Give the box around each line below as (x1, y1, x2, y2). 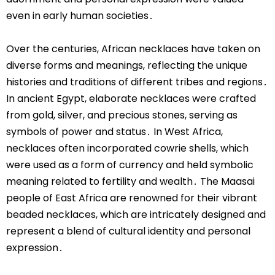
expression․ (6, 240, 63, 255)
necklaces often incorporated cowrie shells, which (6, 141, 249, 155)
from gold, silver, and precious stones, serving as (6, 107, 238, 122)
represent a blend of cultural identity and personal (6, 223, 250, 238)
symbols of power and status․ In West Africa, (6, 124, 223, 139)
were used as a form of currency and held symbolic (6, 157, 254, 172)
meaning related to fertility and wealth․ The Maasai (6, 174, 255, 188)
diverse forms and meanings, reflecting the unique (6, 58, 247, 72)
